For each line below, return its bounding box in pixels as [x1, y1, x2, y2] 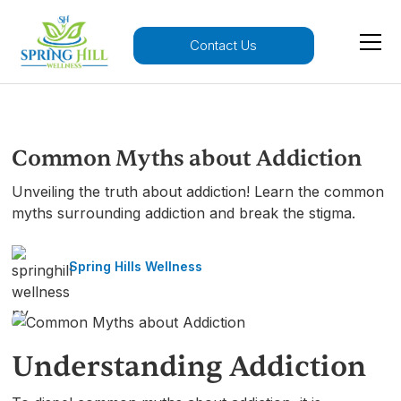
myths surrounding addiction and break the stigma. [12, 204, 356, 223]
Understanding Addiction [12, 347, 367, 385]
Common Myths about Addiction [12, 144, 362, 174]
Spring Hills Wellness [69, 259, 203, 275]
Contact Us [190, 37, 258, 55]
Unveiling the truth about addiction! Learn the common [12, 183, 385, 201]
